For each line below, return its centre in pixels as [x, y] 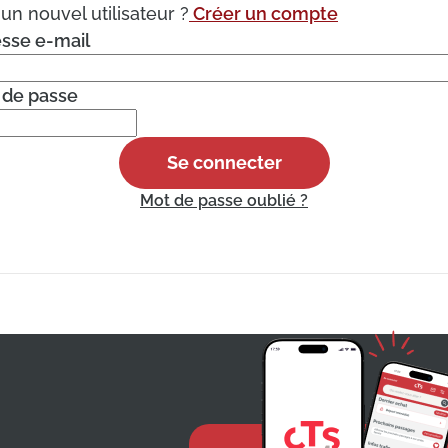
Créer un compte [263, 13]
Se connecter [224, 162]
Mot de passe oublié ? [224, 200]
